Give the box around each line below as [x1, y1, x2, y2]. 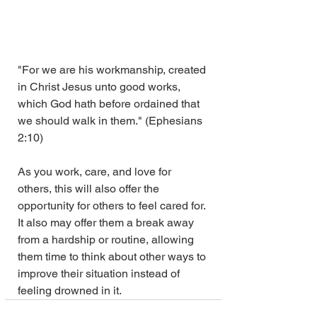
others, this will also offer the [18, 181, 162, 195]
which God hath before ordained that [18, 96, 202, 110]
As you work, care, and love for [18, 164, 174, 178]
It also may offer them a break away [18, 215, 197, 229]
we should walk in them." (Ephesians [18, 113, 205, 127]
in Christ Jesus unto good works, [18, 79, 183, 93]
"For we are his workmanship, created [18, 62, 209, 76]
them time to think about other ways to [18, 249, 209, 263]
